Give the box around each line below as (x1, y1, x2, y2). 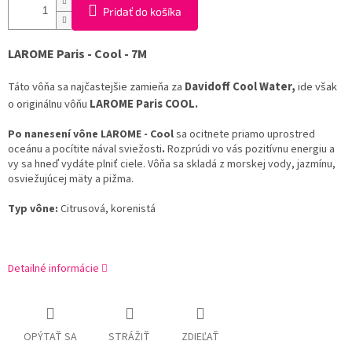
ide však (295, 79, 337, 96)
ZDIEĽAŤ (181, 329, 219, 346)
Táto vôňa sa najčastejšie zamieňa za (8, 79, 185, 96)
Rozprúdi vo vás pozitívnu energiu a (165, 141, 335, 158)
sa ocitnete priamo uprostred (176, 126, 315, 143)
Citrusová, (58, 201, 108, 218)
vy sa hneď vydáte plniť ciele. (8, 156, 145, 173)
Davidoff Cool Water (185, 79, 291, 96)
